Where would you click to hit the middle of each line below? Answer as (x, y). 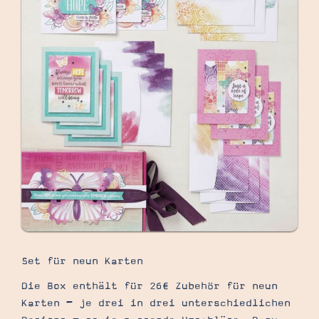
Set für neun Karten (82, 261)
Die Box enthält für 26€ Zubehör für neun (150, 286)
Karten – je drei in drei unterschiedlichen (156, 303)
